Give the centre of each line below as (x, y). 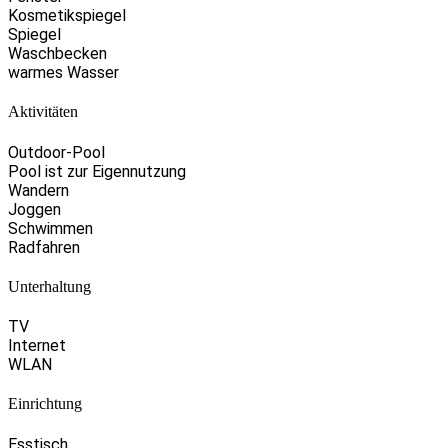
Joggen (34, 209)
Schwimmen (50, 228)
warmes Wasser (63, 72)
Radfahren (44, 247)
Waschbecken (57, 53)
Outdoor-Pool (56, 152)
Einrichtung (45, 404)
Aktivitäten (43, 112)
